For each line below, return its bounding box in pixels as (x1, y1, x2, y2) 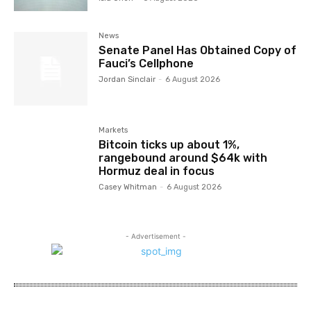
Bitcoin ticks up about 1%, (99, 138, 240, 152)
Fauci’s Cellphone (99, 57, 194, 71)
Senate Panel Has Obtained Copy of (99, 44, 297, 58)
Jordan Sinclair (99, 75, 156, 85)
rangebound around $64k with (99, 151, 268, 165)
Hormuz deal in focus (99, 165, 215, 178)
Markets (99, 126, 128, 135)
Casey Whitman (99, 183, 158, 192)
